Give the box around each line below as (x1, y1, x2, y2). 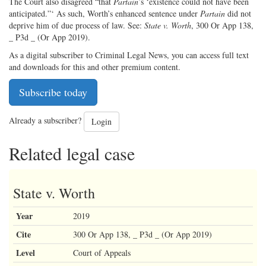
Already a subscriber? (9, 115, 84, 126)
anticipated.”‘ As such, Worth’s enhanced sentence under (9, 8, 200, 20)
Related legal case (9, 141, 135, 166)
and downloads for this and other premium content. (9, 61, 180, 73)
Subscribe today (19, 85, 87, 100)
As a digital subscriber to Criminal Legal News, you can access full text (9, 49, 249, 61)
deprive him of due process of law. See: (9, 20, 144, 31)
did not (225, 8, 251, 20)
